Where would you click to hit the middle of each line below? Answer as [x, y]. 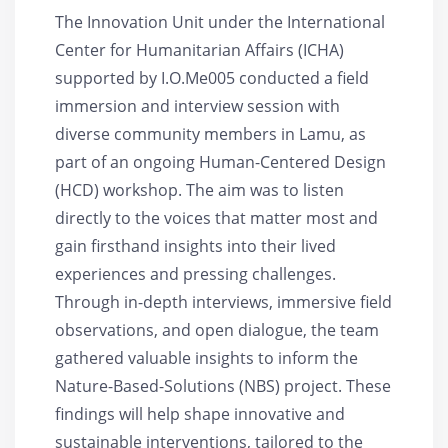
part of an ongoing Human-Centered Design [220, 161]
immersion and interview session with [197, 105]
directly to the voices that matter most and [216, 217]
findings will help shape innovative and [200, 413]
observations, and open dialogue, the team [217, 329]
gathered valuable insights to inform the [206, 357]
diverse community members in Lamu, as [210, 133]
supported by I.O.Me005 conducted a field [212, 77]
